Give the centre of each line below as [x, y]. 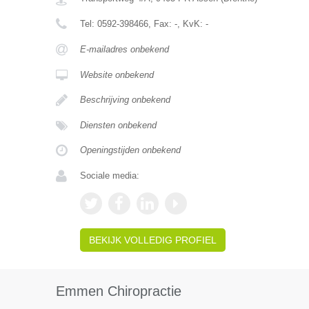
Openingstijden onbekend [130, 150]
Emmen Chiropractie [118, 291]
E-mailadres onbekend [124, 49]
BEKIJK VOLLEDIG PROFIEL [152, 240]
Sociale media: [109, 176]
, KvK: [191, 24]
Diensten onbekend [118, 125]
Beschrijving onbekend [125, 100]
